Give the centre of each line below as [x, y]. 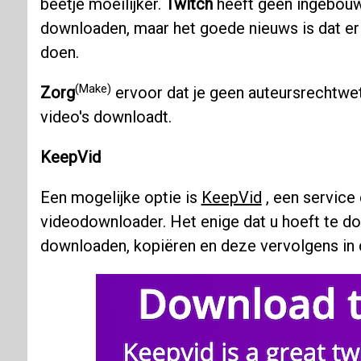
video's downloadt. [106, 117]
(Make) [93, 88]
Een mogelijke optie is [120, 198]
